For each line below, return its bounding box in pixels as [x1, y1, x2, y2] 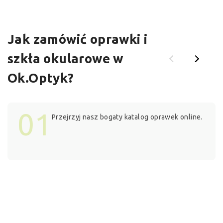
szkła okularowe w [7, 51, 123, 66]
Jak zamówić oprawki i [7, 32, 148, 47]
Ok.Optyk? [7, 71, 74, 86]
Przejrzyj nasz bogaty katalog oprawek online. [51, 113, 203, 121]
